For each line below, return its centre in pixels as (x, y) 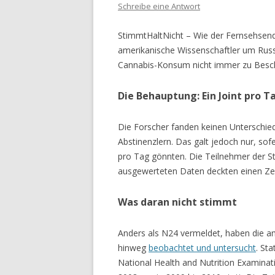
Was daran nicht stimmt (177, 202)
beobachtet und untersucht (202, 247)
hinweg (133, 247)
